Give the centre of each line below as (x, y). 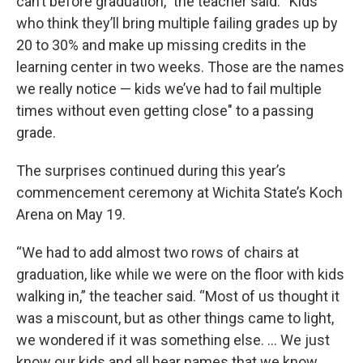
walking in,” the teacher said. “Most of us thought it (178, 297)
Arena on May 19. (71, 215)
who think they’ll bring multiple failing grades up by (177, 23)
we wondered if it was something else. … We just (173, 340)
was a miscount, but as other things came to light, (175, 318)
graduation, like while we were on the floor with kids (180, 275)
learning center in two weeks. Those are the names (180, 67)
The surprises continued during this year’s (151, 171)
